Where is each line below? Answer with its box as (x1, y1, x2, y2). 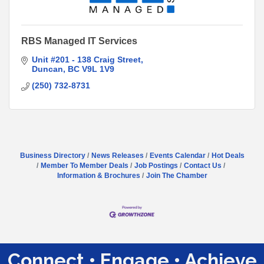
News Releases (91, 151, 144, 160)
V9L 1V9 (81, 64, 114, 74)
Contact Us (184, 161, 222, 170)
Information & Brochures (57, 171, 140, 180)
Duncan (31, 64, 63, 74)
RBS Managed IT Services (21, 35, 137, 46)
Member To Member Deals (41, 161, 128, 170)
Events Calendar (149, 151, 206, 160)
